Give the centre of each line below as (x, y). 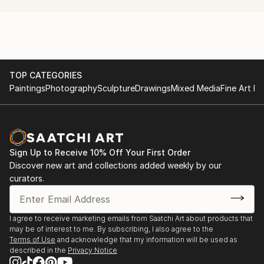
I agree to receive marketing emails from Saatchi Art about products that (131, 218)
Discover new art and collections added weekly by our (115, 165)
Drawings (153, 88)
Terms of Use (32, 240)
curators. (27, 178)
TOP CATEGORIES (46, 75)
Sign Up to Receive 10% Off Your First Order (100, 152)
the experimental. (49, 14)
